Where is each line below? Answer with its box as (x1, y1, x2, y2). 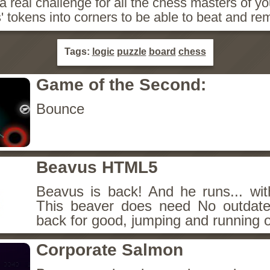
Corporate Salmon (36, 240, 183, 259)
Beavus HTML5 (36, 158, 158, 177)
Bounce (36, 101, 84, 117)
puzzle (116, 46, 146, 57)
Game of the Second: (36, 75, 206, 94)
